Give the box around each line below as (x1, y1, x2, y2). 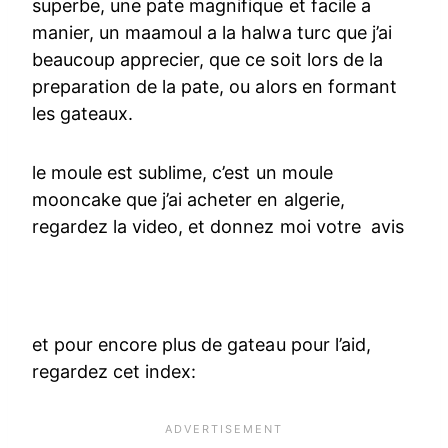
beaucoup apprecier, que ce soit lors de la (32, 49, 383, 71)
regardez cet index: (32, 361, 197, 383)
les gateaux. (32, 103, 134, 125)
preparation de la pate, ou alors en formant (32, 76, 397, 98)
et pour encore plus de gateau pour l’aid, (32, 334, 371, 356)
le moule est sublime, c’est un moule (32, 162, 333, 184)
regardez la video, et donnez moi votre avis (32, 216, 404, 238)
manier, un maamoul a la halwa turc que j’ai (32, 22, 392, 44)
